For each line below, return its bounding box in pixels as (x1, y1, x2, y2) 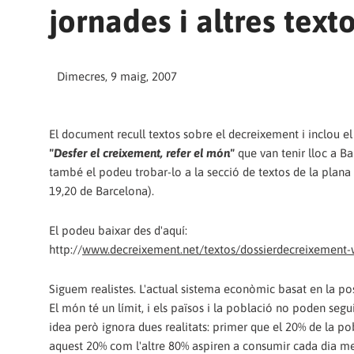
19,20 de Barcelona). (49, 183, 154, 198)
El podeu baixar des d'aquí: (49, 223, 187, 237)
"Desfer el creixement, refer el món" (49, 145, 235, 160)
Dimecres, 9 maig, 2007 (57, 70, 177, 84)
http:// (49, 242, 82, 256)
